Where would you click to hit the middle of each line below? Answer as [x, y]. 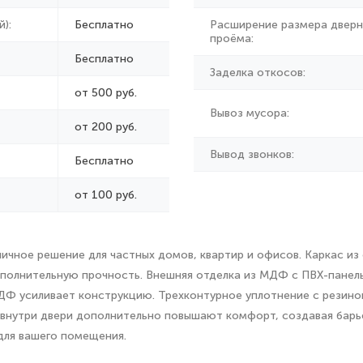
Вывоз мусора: [250, 113]
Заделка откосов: [258, 73]
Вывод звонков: [252, 154]
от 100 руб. [106, 195]
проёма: [232, 38]
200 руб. [114, 127]
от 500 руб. [106, 93]
